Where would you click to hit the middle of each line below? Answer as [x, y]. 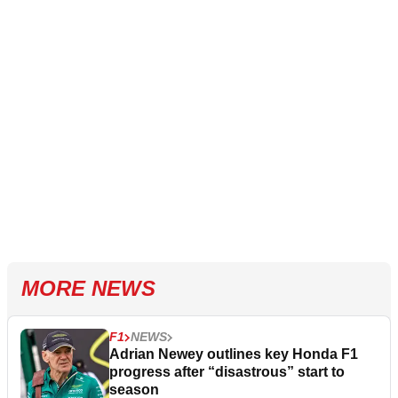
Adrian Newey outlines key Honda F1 [234, 354]
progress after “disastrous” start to [227, 372]
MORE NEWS [88, 289]
